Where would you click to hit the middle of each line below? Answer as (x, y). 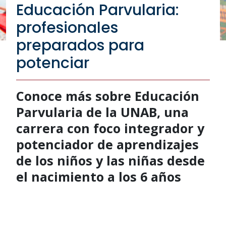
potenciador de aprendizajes (107, 144)
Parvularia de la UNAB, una (102, 112)
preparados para (80, 45)
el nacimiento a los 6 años (99, 176)
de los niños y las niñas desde (110, 160)
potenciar (53, 63)
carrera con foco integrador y (110, 128)
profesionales (67, 27)
